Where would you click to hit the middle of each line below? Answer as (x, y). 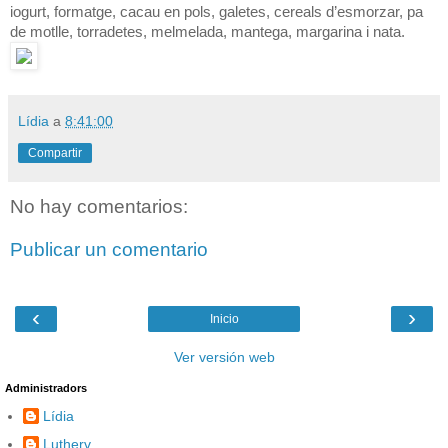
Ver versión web (224, 356)
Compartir (55, 152)
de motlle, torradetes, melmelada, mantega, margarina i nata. (207, 31)
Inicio (224, 318)
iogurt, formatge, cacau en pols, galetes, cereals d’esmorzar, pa (216, 11)
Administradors (46, 387)
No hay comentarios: (99, 206)
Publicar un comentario (109, 250)
